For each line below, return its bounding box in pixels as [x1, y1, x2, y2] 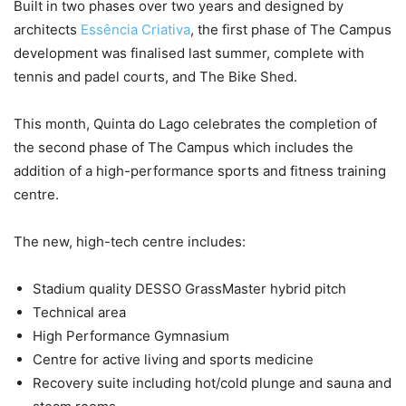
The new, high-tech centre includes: [14, 233, 246, 250]
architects [14, 21, 81, 38]
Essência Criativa [81, 21, 190, 38]
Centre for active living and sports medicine [33, 351, 314, 368]
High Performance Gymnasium [33, 327, 229, 344]
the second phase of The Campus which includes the [14, 139, 353, 156]
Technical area [33, 304, 126, 321]
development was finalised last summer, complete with [14, 44, 364, 62]
